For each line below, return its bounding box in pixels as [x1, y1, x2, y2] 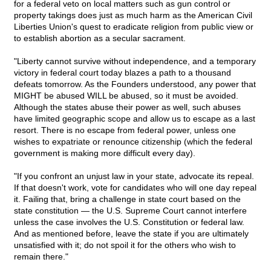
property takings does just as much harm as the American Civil [14, 10, 252, 21]
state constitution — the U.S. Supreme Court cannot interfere [14, 206, 247, 216]
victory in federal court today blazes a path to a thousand [14, 68, 231, 78]
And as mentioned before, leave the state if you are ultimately [14, 229, 249, 239]
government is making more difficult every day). [14, 148, 195, 158]
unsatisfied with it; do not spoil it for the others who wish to [14, 240, 236, 250]
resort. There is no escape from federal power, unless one [14, 125, 236, 135]
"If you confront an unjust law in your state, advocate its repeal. [14, 171, 254, 181]
